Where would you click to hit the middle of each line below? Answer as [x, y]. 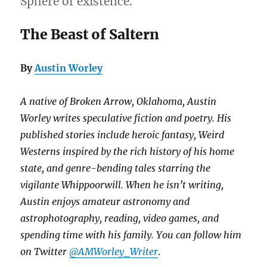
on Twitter [45, 252]
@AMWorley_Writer [114, 252]
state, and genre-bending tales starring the [116, 168]
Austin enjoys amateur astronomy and [105, 202]
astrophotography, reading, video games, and [120, 218]
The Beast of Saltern [90, 35]
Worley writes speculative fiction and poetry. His [126, 118]
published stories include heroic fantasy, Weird [122, 135]
